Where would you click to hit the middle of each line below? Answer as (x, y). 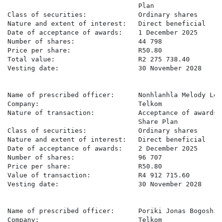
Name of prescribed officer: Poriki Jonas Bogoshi (112, 211)
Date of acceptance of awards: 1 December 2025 (103, 33)
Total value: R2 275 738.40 (99, 59)
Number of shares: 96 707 (85, 158)
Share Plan (93, 122)
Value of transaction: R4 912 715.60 (99, 175)
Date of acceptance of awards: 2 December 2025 (103, 149)
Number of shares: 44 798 (85, 42)
